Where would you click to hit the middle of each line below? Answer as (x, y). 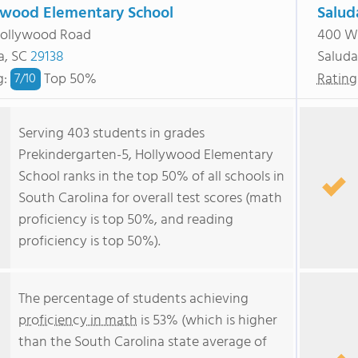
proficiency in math (78, 321)
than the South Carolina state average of (143, 342)
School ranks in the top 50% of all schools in (151, 177)
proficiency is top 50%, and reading (126, 220)
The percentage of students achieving (133, 299)
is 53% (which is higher (207, 321)
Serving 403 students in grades (111, 134)
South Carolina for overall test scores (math (150, 199)
